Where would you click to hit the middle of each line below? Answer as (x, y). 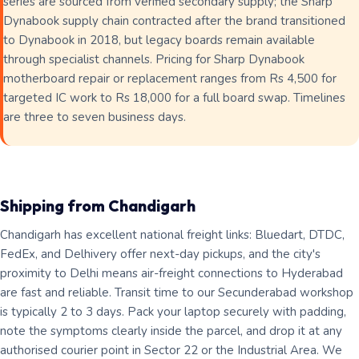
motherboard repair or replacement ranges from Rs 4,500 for (170, 79)
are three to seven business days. (95, 117)
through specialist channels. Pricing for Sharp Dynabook (154, 59)
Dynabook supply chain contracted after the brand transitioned (174, 21)
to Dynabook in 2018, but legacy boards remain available (159, 40)
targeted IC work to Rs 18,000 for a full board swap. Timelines (174, 98)
